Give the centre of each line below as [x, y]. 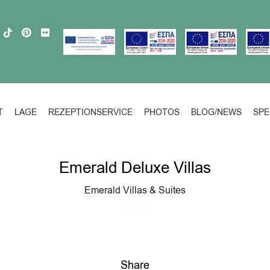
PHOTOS [162, 112]
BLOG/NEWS [216, 112]
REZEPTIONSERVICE [90, 112]
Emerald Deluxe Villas [135, 168]
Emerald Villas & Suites [135, 190]
